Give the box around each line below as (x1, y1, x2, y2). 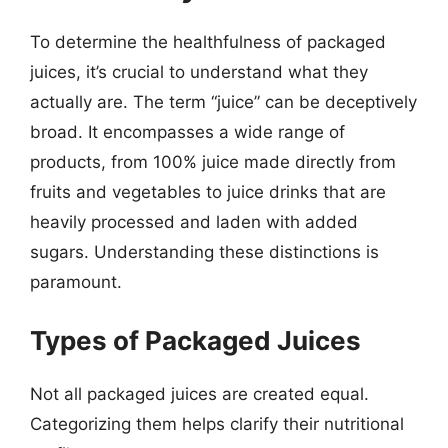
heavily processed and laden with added (30, 212, 358, 232)
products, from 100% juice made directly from (30, 152, 396, 172)
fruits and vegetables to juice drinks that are (30, 182, 386, 202)
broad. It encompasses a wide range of (30, 122, 345, 142)
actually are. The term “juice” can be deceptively (30, 92, 417, 112)
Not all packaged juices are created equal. (30, 383, 369, 404)
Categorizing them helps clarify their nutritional (30, 413, 404, 434)
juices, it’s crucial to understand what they (30, 62, 368, 82)
